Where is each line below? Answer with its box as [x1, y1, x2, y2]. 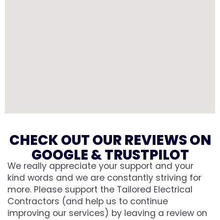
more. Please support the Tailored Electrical [7, 184, 192, 196]
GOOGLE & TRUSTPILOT [31, 145, 189, 165]
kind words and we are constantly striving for [7, 172, 201, 184]
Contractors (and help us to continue [7, 195, 168, 208]
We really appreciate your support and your [7, 160, 193, 172]
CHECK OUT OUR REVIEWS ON [9, 131, 211, 150]
